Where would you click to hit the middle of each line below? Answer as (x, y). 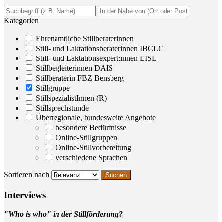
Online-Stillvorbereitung (92, 147)
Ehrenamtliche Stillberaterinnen (84, 38)
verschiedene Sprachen (90, 157)
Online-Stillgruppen (85, 137)
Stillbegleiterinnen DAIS (73, 68)
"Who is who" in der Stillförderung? (63, 214)
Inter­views (25, 195)
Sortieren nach (28, 174)
